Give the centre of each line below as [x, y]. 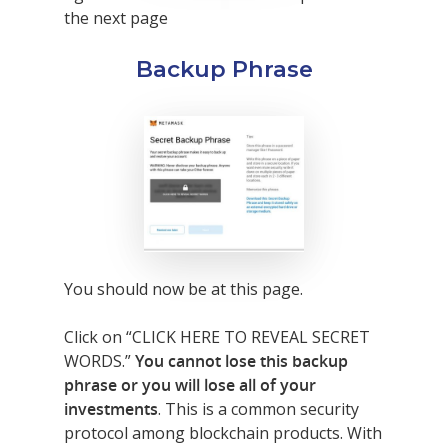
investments [111, 409]
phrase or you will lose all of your [190, 385]
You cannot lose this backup [241, 361]
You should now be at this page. [183, 289]
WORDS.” [99, 361]
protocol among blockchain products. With [223, 433]
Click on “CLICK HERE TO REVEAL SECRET [217, 337]
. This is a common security [258, 409]
